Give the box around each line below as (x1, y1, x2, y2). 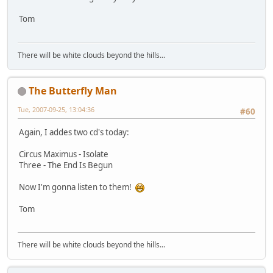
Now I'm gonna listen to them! (19, 181, 135, 193)
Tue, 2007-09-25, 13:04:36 (18, 104, 94, 114)
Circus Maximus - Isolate (19, 148, 108, 160)
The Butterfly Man (29, 83, 117, 97)
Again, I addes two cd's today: (19, 126, 129, 138)
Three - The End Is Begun (19, 159, 113, 171)
